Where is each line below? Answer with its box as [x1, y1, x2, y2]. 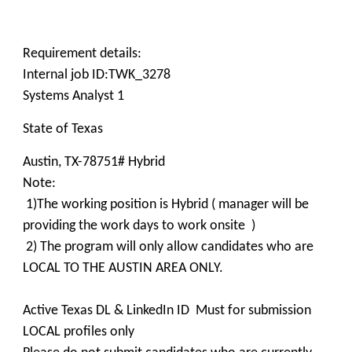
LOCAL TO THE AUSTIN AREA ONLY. [23, 261, 223, 276]
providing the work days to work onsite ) [23, 218, 255, 233]
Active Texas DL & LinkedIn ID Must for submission [23, 303, 311, 318]
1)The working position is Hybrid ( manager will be [23, 197, 309, 212]
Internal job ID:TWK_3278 [23, 68, 170, 82]
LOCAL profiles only [23, 324, 134, 339]
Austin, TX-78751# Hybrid [23, 155, 165, 170]
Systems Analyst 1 [23, 89, 124, 104]
